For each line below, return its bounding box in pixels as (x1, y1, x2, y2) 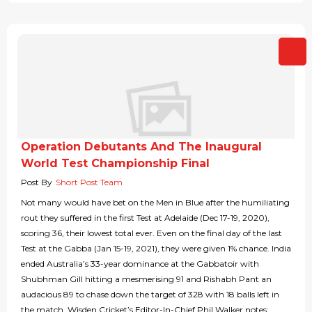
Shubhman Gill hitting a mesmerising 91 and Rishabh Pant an (21, 274, 272, 285)
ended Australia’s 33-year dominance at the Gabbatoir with (21, 258, 259, 270)
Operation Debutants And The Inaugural (21, 140, 262, 154)
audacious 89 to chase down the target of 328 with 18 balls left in (21, 289, 279, 300)
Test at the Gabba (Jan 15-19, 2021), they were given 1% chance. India (21, 243, 291, 254)
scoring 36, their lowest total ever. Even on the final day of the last (21, 228, 282, 239)
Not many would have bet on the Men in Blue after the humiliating (21, 197, 290, 208)
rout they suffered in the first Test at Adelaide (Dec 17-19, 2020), (21, 212, 270, 224)
